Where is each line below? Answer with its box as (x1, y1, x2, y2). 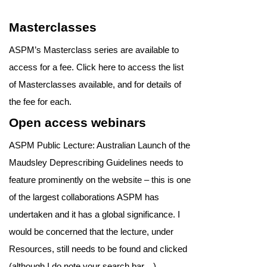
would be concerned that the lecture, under (9, 226, 173, 237)
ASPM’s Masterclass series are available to (9, 45, 179, 55)
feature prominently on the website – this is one (9, 175, 191, 185)
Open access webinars (9, 116, 146, 130)
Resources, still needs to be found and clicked (9, 244, 187, 254)
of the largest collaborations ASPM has (9, 192, 159, 203)
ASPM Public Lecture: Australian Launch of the (9, 140, 190, 151)
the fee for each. (9, 97, 72, 107)
